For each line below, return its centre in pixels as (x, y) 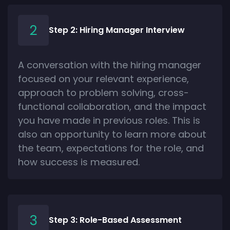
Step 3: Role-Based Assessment (115, 220)
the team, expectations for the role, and (111, 148)
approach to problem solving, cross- (103, 92)
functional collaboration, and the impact (112, 106)
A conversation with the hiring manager (110, 65)
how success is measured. (79, 162)
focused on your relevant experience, (103, 79)
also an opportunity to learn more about (112, 134)
